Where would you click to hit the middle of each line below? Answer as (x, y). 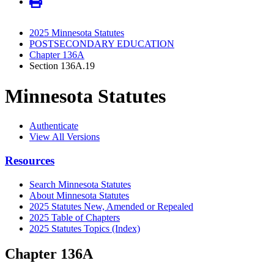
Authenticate (54, 126)
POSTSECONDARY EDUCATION (102, 44)
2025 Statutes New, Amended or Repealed (111, 206)
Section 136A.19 (62, 66)
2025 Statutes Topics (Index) (85, 228)
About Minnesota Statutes (79, 195)
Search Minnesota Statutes (80, 184)
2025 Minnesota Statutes (77, 33)
